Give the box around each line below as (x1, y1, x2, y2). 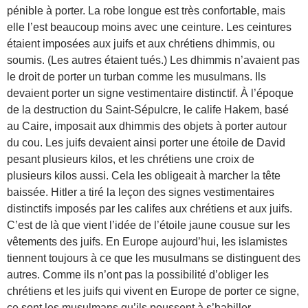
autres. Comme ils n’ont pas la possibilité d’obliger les (7, 268, 269, 280)
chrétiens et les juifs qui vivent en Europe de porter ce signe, (7, 285, 299, 297)
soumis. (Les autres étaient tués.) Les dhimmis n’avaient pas (7, 54, 300, 66)
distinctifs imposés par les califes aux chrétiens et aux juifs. (7, 202, 292, 214)
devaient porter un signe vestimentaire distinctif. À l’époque (7, 87, 294, 99)
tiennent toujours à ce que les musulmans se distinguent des (7, 252, 300, 264)
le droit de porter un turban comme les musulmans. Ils (7, 70, 266, 82)
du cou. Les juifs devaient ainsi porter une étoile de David (7, 136, 285, 148)
